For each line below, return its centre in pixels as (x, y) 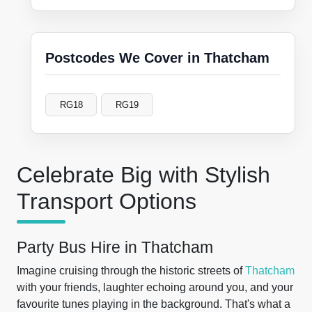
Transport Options (107, 201)
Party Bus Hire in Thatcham (115, 247)
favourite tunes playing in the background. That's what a (154, 304)
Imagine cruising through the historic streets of (131, 271)
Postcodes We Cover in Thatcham (157, 58)
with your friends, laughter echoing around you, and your (155, 287)
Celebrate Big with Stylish (143, 175)
